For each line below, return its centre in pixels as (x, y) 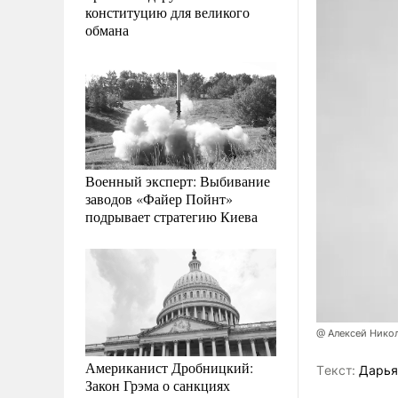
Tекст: (336, 370)
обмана (107, 29)
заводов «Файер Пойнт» (159, 198)
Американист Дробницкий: (169, 367)
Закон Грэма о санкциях (158, 385)
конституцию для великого (167, 12)
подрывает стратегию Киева (171, 216)
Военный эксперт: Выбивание (178, 180)
